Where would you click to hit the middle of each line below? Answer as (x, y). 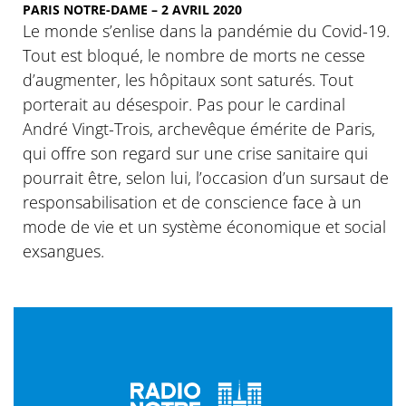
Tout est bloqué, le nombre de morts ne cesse (194, 56)
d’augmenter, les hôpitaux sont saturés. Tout (188, 80)
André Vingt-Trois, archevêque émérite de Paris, (199, 129)
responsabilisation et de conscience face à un (192, 203)
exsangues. (63, 251)
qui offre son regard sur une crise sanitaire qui (195, 154)
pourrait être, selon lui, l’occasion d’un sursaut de (206, 178)
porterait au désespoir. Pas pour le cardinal (184, 105)
